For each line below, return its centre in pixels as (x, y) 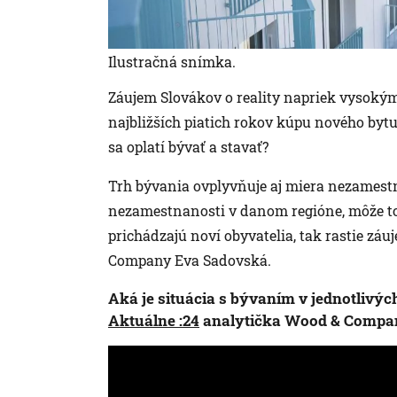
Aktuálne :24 (154, 321)
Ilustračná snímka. (172, 62)
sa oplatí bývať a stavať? (188, 147)
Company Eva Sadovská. (190, 261)
